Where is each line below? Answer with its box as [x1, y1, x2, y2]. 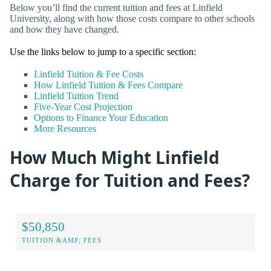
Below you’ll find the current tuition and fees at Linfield [10, 2, 223, 13]
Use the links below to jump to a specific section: [10, 46, 196, 57]
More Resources [34, 123, 96, 134]
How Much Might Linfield [10, 146, 220, 169]
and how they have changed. [10, 24, 119, 34]
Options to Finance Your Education [34, 112, 168, 123]
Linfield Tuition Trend [34, 90, 119, 101]
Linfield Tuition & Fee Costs [34, 68, 143, 79]
